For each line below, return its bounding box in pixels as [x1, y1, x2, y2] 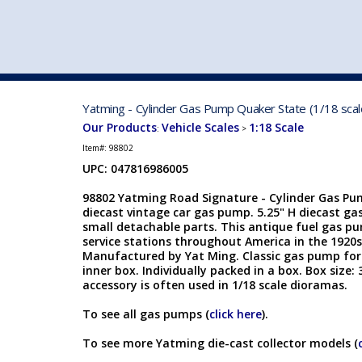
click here [209, 306, 262, 322]
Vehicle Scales [162, 120, 239, 135]
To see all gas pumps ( [82, 306, 209, 322]
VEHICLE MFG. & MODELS [200, 57, 335, 72]
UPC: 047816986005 [82, 161, 188, 176]
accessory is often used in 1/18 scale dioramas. [82, 277, 347, 293]
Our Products [82, 120, 157, 135]
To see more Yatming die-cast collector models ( [82, 335, 358, 351]
